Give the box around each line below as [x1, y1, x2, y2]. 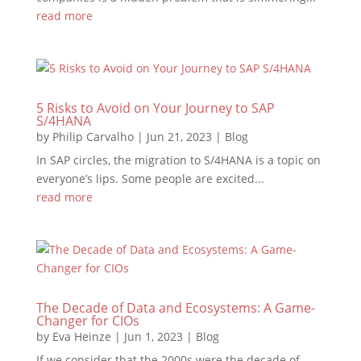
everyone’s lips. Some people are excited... [35, 171, 264, 186]
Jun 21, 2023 [146, 129, 212, 144]
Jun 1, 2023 [123, 329, 183, 344]
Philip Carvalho [52, 129, 134, 144]
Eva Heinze [52, 329, 111, 344]
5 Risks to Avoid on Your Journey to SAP [35, 99, 275, 117]
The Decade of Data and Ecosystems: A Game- [35, 299, 315, 317]
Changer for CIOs [35, 312, 139, 330]
